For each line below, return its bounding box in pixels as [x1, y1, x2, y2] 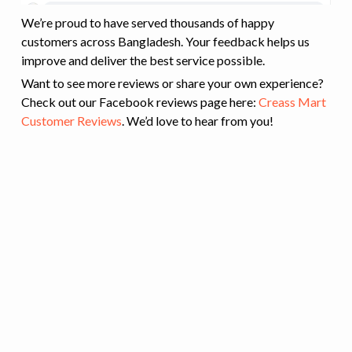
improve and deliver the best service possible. [21, 53, 265, 68]
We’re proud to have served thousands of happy [21, 15, 274, 31]
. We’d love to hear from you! [122, 113, 273, 129]
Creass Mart [258, 94, 326, 110]
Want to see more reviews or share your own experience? [21, 75, 324, 91]
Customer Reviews [21, 113, 122, 129]
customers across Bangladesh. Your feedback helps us [21, 34, 310, 49]
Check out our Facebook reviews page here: [21, 94, 258, 110]
